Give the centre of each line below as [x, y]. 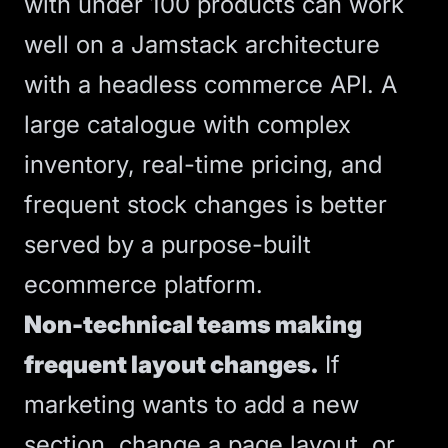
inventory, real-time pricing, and [203, 164]
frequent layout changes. [171, 364]
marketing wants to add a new [191, 404]
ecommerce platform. [143, 284]
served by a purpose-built [167, 244]
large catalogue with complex [187, 124]
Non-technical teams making [193, 324]
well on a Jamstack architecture [202, 44]
